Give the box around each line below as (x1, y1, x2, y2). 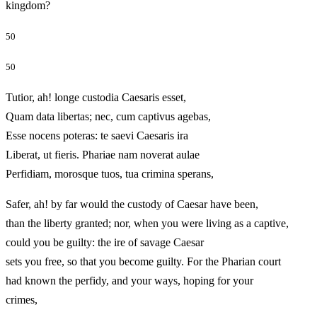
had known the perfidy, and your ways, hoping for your (6, 274, 253, 287)
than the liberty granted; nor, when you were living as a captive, (6, 217, 289, 229)
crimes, (6, 293, 77, 306)
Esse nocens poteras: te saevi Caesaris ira (6, 129, 188, 142)
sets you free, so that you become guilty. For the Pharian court (6, 255, 281, 267)
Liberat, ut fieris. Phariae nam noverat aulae (6, 148, 200, 161)
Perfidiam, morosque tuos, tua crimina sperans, (6, 167, 253, 180)
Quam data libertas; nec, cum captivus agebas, (6, 110, 211, 122)
